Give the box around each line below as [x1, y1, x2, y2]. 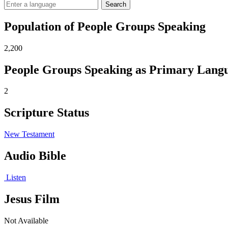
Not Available [4, 216, 48, 225]
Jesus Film [4, 192, 60, 206]
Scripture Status [4, 106, 89, 120]
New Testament [4, 130, 54, 139]
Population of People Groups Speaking [4, 19, 206, 33]
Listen [4, 173, 26, 182]
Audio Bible [4, 149, 66, 163]
